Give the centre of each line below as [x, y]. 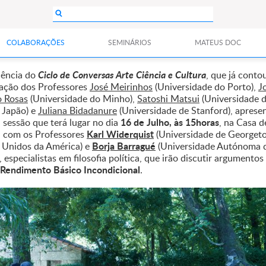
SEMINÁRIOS [129, 42]
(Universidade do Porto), [205, 87]
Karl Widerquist [120, 134]
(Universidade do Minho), [83, 99]
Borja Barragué [124, 146]
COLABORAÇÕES [35, 42]
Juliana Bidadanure [77, 110]
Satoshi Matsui [168, 99]
